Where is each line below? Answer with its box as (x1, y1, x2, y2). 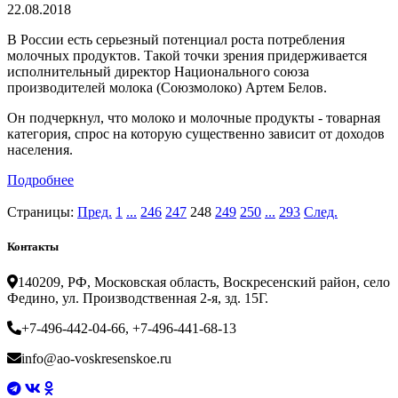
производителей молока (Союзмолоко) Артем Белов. (7, 80, 327, 96)
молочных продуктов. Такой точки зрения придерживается (7, 48, 367, 64)
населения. (7, 142, 73, 158)
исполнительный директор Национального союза (7, 64, 309, 80)
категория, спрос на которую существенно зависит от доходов (7, 126, 385, 142)
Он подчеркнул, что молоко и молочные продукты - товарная (7, 110, 380, 126)
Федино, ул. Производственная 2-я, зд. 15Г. (7, 290, 268, 306)
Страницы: (7, 204, 74, 220)
